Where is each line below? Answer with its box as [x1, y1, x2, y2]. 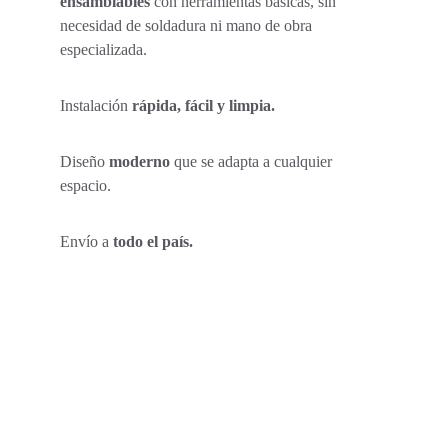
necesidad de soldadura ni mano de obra [60, 17, 316, 34]
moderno [109, 153, 170, 170]
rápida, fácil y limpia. [132, 97, 275, 114]
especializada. [60, 41, 151, 58]
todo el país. [109, 233, 193, 250]
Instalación [60, 97, 132, 114]
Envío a [60, 233, 109, 250]
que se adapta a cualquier [170, 153, 336, 170]
